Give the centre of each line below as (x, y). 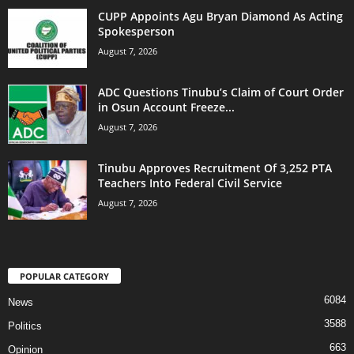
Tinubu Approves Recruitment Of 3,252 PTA (215, 168)
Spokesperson (136, 31)
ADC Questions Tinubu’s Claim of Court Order (221, 92)
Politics (25, 326)
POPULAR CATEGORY (64, 276)
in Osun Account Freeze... (166, 107)
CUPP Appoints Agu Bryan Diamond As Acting (220, 16)
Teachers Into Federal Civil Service (190, 183)
